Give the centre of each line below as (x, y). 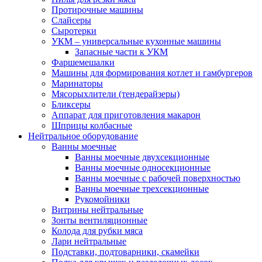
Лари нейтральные (89, 241)
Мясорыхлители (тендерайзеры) (116, 94)
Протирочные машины (97, 10)
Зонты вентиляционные (99, 220)
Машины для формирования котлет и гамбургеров (152, 73)
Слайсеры (71, 20)
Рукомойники (102, 199)
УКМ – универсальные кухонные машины (136, 41)
